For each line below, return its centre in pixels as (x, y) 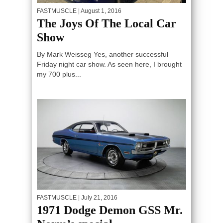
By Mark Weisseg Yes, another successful (103, 55)
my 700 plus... (59, 74)
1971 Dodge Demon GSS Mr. (110, 210)
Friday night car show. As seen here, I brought (109, 64)
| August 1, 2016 (99, 11)
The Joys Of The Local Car (107, 24)
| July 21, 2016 (97, 197)
